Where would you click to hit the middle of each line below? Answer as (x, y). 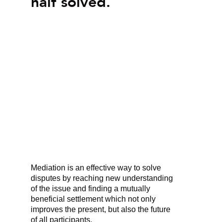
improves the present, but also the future (101, 209)
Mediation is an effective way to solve (96, 167)
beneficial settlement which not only (93, 199)
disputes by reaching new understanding (102, 178)
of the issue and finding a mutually (91, 188)
